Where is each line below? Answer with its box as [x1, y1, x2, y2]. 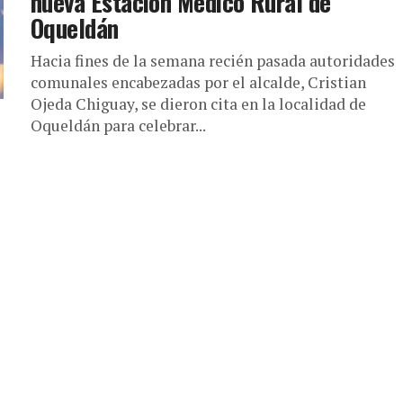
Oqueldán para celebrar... [31, 115, 206, 136]
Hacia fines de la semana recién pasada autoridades [31, 50, 395, 71]
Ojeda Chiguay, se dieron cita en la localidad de [31, 94, 366, 114]
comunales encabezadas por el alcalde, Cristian [31, 72, 366, 93]
